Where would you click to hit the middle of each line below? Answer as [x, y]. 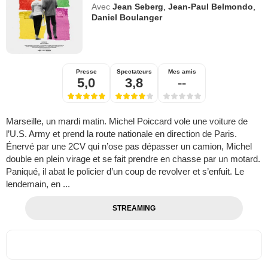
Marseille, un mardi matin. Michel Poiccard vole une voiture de [127, 121]
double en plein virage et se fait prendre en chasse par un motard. [133, 159]
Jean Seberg [138, 7]
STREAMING [134, 208]
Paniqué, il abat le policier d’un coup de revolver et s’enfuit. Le [125, 172]
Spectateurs [134, 72]
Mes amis [182, 72]
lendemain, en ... [38, 184]
